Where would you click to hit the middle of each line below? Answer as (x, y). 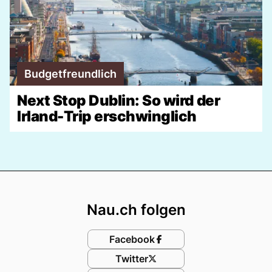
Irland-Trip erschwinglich (107, 116)
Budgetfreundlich (70, 73)
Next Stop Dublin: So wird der (119, 100)
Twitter (132, 258)
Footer (165, 182)
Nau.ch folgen (136, 209)
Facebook (132, 239)
